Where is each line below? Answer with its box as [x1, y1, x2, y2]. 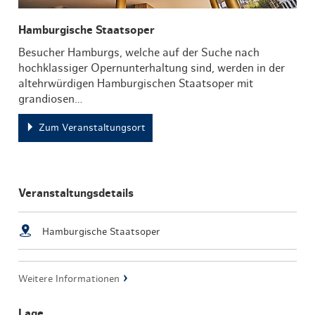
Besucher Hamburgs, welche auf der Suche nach [18, 46, 260, 58]
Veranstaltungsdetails [18, 187, 134, 199]
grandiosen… [18, 93, 83, 105]
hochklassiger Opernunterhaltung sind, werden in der [18, 62, 285, 74]
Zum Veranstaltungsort [39, 122, 146, 133]
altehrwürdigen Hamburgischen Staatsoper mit [18, 77, 254, 89]
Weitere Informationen [18, 274, 120, 284]
